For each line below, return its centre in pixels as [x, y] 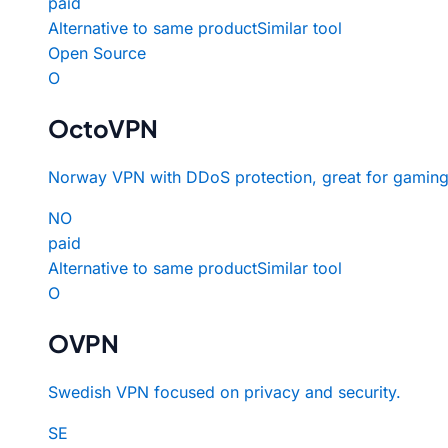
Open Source [97, 52]
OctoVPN [103, 127]
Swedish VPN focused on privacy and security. [224, 391]
